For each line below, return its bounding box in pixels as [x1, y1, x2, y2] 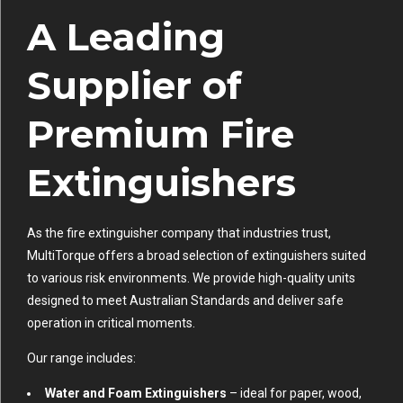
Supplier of [27, 62, 242, 110]
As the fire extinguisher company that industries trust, [27, 226, 331, 241]
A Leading [27, 13, 225, 61]
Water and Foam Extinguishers [45, 386, 227, 401]
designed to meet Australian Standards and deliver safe [27, 293, 344, 309]
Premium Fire [27, 111, 294, 158]
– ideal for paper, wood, [227, 386, 362, 401]
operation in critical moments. [27, 316, 195, 331]
